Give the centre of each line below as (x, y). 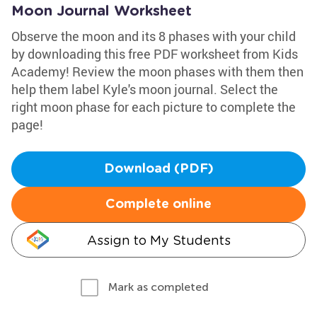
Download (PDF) (158, 169)
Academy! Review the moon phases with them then (157, 71)
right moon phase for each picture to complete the (154, 107)
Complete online (158, 204)
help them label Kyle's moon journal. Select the (145, 89)
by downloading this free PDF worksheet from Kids (155, 54)
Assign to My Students (158, 240)
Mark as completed (158, 287)
